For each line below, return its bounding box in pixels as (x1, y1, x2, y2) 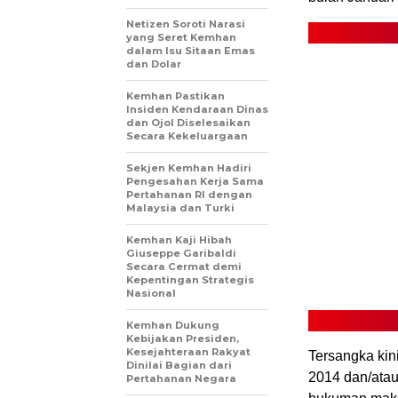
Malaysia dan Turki (126, 201, 235, 214)
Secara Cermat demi (126, 259, 242, 273)
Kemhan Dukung (126, 318, 219, 331)
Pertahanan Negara (126, 371, 236, 385)
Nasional (126, 286, 176, 299)
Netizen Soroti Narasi (126, 17, 245, 30)
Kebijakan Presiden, (126, 331, 239, 345)
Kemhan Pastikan (126, 89, 225, 102)
